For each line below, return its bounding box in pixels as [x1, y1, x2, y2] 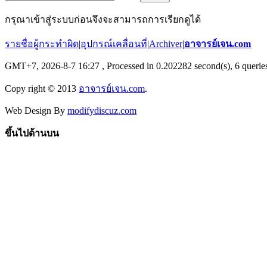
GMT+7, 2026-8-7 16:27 [5, 60, 100, 71]
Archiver [149, 38, 182, 49]
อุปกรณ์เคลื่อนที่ [80, 38, 147, 49]
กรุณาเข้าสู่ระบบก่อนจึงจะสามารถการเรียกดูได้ [5, 14, 201, 24]
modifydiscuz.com [67, 105, 136, 116]
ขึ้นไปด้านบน [5, 128, 59, 138]
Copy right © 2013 [5, 83, 79, 94]
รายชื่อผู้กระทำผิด [5, 38, 79, 49]
